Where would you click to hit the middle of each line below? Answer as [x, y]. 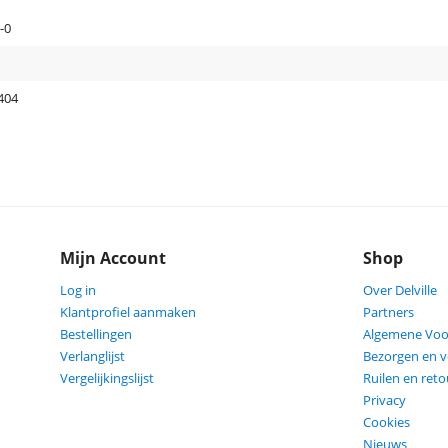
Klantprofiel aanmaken [128, 312]
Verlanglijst [93, 356]
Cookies [386, 422]
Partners [388, 312]
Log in [78, 290]
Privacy [384, 400]
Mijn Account [113, 258]
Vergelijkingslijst [107, 378]
